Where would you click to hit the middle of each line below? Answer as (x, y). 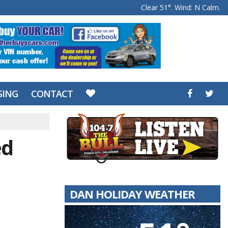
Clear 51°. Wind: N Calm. (181, 7)
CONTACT (52, 93)
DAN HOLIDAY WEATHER (132, 194)
